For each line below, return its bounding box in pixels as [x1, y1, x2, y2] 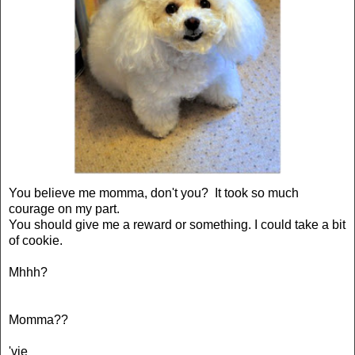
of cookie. [9, 233, 63, 247]
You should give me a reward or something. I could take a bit [9, 217, 345, 231]
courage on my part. [9, 201, 120, 216]
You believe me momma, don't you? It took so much [9, 185, 299, 200]
